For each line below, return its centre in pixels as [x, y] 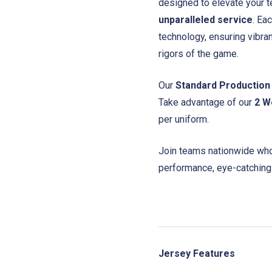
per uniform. [184, 120]
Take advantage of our [206, 103]
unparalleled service [206, 20]
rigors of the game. [199, 54]
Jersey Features [197, 254]
